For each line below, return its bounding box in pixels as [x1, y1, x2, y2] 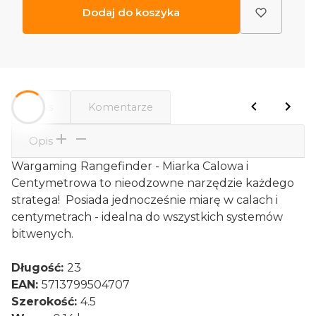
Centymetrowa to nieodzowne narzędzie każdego [11, 176, 294, 190]
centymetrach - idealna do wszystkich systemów [11, 210, 283, 224]
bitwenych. [11, 227, 73, 241]
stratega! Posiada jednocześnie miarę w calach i [11, 193, 278, 207]
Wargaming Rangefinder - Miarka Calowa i [11, 159, 248, 174]
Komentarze [88, 101, 153, 114]
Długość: [11, 261, 67, 275]
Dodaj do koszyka [83, 6, 180, 20]
